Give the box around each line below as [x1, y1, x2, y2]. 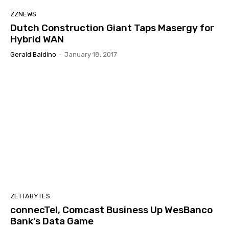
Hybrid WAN [10, 33, 64, 45]
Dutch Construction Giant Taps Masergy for [10, 22, 214, 34]
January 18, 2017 [64, 51, 117, 59]
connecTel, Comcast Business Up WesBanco [10, 204, 213, 216]
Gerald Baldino [10, 51, 56, 59]
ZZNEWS [10, 10, 36, 18]
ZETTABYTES [10, 192, 50, 200]
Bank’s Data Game [10, 215, 94, 227]
